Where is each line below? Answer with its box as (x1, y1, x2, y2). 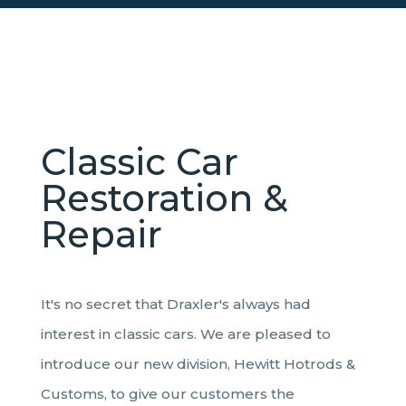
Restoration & (40, 175, 288, 220)
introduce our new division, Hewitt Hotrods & (40, 354, 355, 372)
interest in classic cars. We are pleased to (40, 324, 331, 343)
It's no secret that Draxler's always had (40, 295, 311, 313)
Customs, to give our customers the (40, 384, 295, 402)
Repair (40, 211, 162, 256)
